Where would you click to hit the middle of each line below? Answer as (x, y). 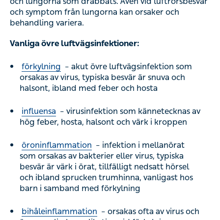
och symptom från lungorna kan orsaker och (95, 12)
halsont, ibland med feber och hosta (89, 88)
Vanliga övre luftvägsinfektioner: (75, 43)
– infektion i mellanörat (139, 145)
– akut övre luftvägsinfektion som (127, 67)
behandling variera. (47, 23)
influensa (39, 111)
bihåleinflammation (59, 211)
